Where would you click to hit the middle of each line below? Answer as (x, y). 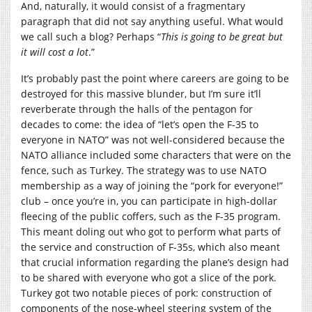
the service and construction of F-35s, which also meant (150, 247)
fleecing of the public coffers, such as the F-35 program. (151, 216)
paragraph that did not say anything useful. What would (152, 21)
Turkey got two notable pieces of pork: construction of (146, 292)
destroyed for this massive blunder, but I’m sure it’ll (141, 93)
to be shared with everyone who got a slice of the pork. (149, 277)
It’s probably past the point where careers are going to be (155, 78)
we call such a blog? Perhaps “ (91, 36)
